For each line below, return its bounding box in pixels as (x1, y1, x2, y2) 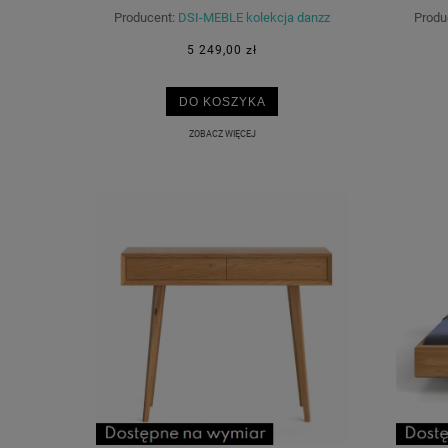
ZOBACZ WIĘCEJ (188, 127, 256, 139)
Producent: (114, 9, 175, 25)
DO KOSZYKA (178, 95, 266, 108)
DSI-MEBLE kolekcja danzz (178, 9, 330, 25)
